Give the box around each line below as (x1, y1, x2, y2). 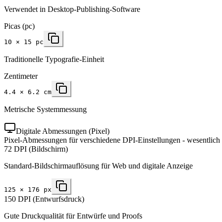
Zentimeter (4, 71, 38, 80)
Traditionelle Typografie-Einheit (4, 55, 104, 63)
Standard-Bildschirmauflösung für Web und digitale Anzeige (4, 161, 193, 170)
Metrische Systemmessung (4, 105, 87, 113)
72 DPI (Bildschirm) (4, 144, 68, 153)
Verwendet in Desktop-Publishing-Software (4, 4, 140, 13)
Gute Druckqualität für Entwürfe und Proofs (4, 211, 142, 220)
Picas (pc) (4, 21, 35, 30)
